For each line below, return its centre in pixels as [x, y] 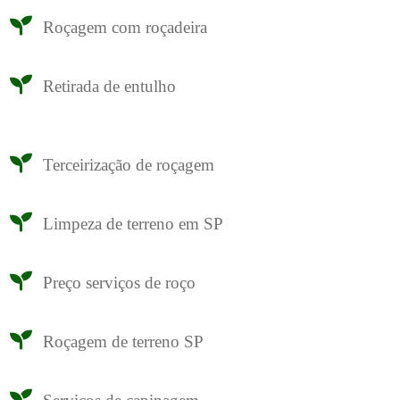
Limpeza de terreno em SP [133, 224]
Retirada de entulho [109, 87]
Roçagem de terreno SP [123, 342]
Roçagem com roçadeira [125, 28]
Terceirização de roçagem [129, 165]
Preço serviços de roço [119, 283]
